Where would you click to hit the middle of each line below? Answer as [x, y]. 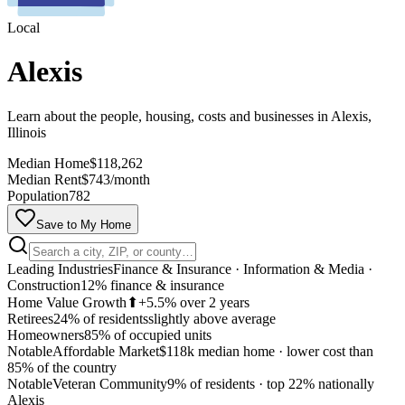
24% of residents [101, 318]
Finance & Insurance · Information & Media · [243, 268]
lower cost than [330, 351]
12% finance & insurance [152, 285]
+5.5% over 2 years [194, 302]
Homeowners [46, 334]
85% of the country [62, 367]
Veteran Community [110, 383]
